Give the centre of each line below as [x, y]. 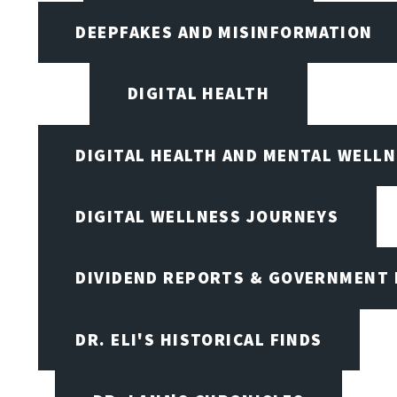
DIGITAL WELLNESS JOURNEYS [207, 216]
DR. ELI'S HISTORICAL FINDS [199, 339]
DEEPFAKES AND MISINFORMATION [224, 31]
